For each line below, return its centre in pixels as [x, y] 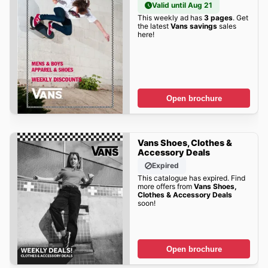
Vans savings [194, 26]
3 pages [218, 18]
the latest [154, 26]
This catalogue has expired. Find [191, 178]
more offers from [165, 187]
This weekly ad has [170, 18]
